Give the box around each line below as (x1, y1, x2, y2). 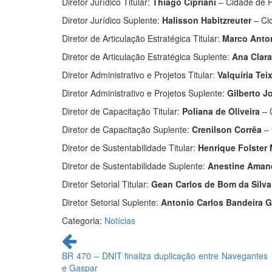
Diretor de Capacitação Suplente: (62, 123, 192, 136)
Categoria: (62, 214, 104, 227)
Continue (61, 230, 100, 244)
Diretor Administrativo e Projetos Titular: (62, 69, 217, 81)
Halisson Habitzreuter (162, 14, 251, 27)
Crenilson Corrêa (192, 123, 264, 136)
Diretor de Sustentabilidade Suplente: (62, 160, 208, 172)
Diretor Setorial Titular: (62, 178, 151, 191)
